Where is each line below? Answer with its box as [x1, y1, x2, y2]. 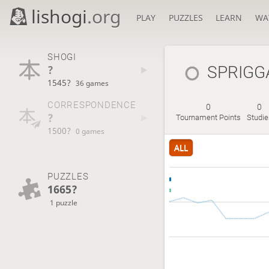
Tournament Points [175, 113, 241, 122]
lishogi [31, 4, 88, 29]
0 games [76, 126, 105, 136]
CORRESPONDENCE [47, 100, 136, 111]
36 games [76, 77, 109, 88]
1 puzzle [50, 197, 78, 207]
